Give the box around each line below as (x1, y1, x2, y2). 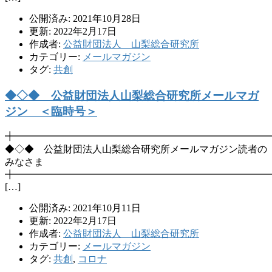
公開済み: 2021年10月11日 (29, 203, 141, 214)
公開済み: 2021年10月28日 (29, 13, 141, 24)
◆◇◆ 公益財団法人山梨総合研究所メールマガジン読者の (5, 144, 267, 155)
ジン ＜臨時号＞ (5, 104, 97, 118)
